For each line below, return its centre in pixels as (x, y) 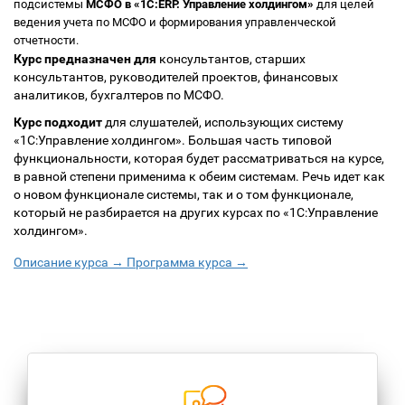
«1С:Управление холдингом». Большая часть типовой (173, 140)
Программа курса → (186, 262)
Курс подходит (58, 122)
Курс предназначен (72, 59)
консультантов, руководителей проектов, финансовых (176, 77)
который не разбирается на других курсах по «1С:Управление (196, 212)
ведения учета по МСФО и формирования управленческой (175, 22)
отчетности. (46, 40)
